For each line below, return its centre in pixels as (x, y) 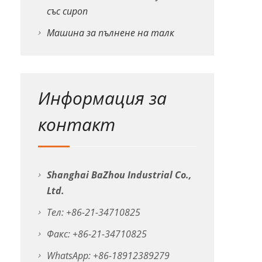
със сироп (67, 11)
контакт (76, 124)
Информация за (102, 98)
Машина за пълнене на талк (110, 32)
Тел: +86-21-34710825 (93, 212)
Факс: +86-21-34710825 (96, 234)
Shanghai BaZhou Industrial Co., (119, 175)
